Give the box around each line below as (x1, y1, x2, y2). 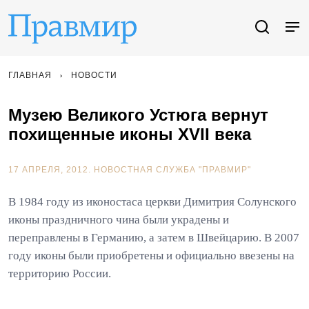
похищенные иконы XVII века (8, 125, 251, 143)
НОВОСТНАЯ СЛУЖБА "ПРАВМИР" (94, 165, 251, 175)
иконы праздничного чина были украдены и (8, 213, 229, 226)
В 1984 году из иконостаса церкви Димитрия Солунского (8, 195, 297, 208)
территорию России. (8, 267, 111, 280)
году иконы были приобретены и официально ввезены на (8, 249, 295, 262)
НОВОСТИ (71, 70, 117, 80)
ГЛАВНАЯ (8, 70, 52, 80)
